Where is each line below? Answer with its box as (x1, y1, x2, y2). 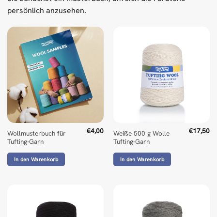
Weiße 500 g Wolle (113, 128, 170, 138)
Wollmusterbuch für (7, 128, 66, 138)
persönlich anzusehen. (7, 5, 86, 16)
